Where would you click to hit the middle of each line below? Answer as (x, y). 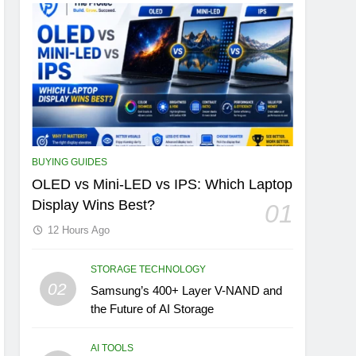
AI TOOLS (112, 348)
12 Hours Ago (79, 230)
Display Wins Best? (94, 205)
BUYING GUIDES (70, 163)
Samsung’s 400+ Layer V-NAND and (187, 291)
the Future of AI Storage (153, 309)
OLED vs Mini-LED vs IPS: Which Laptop (163, 185)
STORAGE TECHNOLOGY (149, 270)
